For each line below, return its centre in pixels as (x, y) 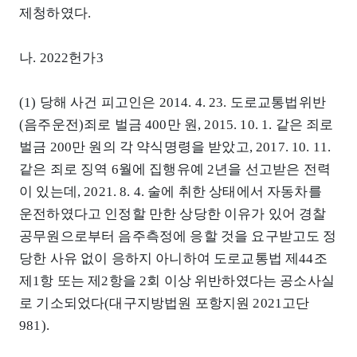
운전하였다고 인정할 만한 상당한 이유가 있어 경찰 (173, 214)
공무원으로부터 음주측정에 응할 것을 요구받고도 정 (178, 237)
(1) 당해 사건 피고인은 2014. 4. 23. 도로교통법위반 (173, 103)
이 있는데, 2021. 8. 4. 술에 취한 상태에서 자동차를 (171, 192)
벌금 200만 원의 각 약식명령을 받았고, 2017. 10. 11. (175, 147)
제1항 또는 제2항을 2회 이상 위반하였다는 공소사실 (177, 281)
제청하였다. (55, 14)
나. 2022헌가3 (61, 58)
